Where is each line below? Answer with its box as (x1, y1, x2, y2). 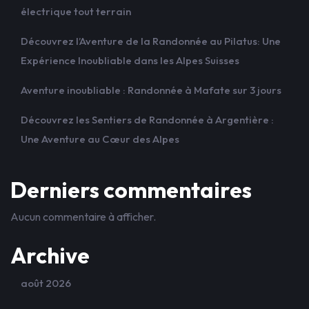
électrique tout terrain (21, 5, 131, 18)
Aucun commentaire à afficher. (10, 210, 156, 223)
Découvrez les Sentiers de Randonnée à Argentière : (21, 113, 274, 126)
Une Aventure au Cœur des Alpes (21, 132, 179, 146)
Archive (10, 241, 90, 269)
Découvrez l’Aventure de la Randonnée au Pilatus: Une (21, 34, 281, 48)
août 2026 (21, 277, 71, 290)
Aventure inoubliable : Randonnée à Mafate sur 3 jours (21, 83, 281, 97)
